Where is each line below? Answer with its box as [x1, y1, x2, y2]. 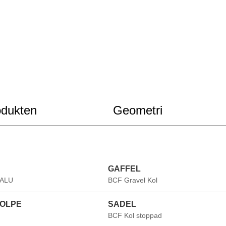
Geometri [112, 103, 162, 117]
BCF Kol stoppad [107, 211, 162, 219]
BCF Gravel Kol [107, 176, 157, 184]
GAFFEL [107, 164, 141, 173]
